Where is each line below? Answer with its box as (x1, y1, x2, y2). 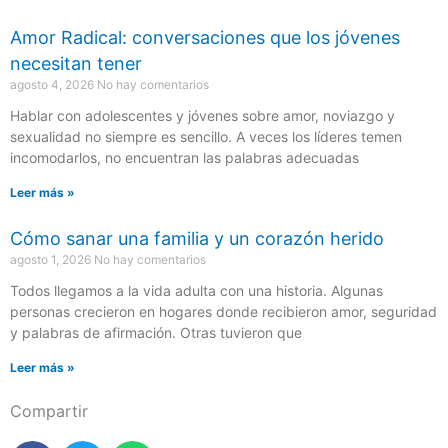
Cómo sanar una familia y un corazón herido (10, 227, 384, 249)
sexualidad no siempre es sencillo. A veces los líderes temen (10, 127, 402, 145)
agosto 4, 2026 (10, 76, 97, 92)
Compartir (10, 400, 88, 421)
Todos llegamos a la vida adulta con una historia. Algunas (10, 281, 383, 299)
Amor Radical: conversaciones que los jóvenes (10, 26, 400, 48)
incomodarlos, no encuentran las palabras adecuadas (10, 148, 359, 166)
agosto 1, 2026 (10, 251, 94, 267)
